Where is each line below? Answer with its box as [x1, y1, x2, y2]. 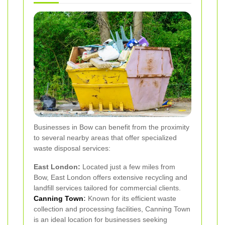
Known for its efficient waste [86, 194, 176, 202]
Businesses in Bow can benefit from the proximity [34, 123, 189, 131]
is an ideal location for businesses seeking [34, 215, 167, 223]
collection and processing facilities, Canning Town [34, 204, 190, 213]
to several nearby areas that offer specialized [34, 133, 177, 142]
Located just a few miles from [80, 162, 175, 171]
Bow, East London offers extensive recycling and [34, 173, 187, 181]
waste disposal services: [34, 144, 110, 152]
